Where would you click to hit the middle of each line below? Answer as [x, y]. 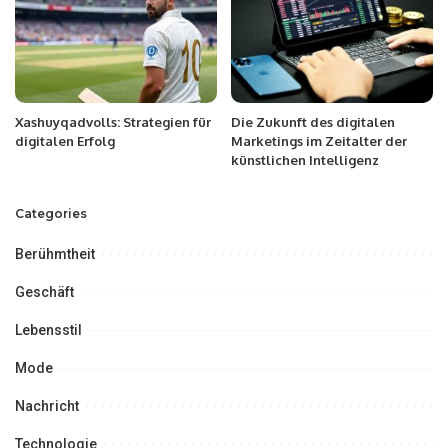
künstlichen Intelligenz [305, 160]
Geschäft [44, 292]
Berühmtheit [55, 254]
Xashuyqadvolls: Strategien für [113, 122]
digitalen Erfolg [65, 141]
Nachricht [47, 406]
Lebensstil [48, 330]
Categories [51, 214]
